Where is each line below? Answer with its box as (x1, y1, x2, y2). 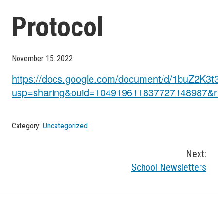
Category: (12, 121, 43, 130)
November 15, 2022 (12, 54, 73, 63)
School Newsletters (131, 161, 206, 173)
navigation (11, 168, 73, 185)
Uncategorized (43, 121, 88, 130)
